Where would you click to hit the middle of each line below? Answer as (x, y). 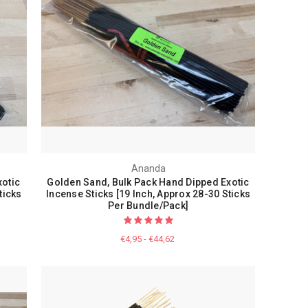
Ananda (148, 168)
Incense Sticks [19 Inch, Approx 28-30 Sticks (148, 194)
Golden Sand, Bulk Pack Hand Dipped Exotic (148, 182)
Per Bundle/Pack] (148, 205)
